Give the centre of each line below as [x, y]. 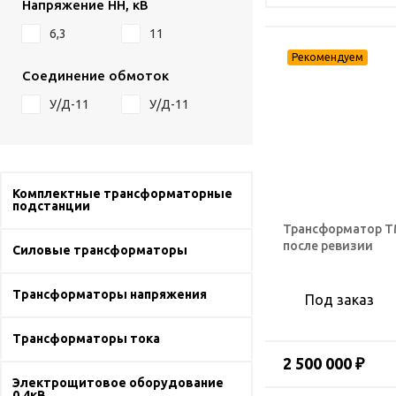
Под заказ [339, 300]
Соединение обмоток [95, 76]
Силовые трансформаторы [100, 250]
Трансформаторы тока [86, 339]
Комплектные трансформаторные [122, 194]
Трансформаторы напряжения [110, 294]
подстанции [51, 206]
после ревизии [328, 245]
